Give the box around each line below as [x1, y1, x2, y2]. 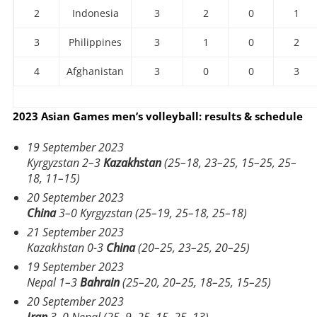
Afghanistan [67, 64, 124, 78]
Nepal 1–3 [27, 274, 80, 290]
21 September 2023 [27, 224, 124, 240]
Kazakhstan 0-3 [27, 239, 106, 255]
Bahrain [80, 274, 120, 290]
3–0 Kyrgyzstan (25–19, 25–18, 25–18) [56, 204, 247, 221]
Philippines [69, 35, 122, 49]
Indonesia [71, 6, 119, 20]
